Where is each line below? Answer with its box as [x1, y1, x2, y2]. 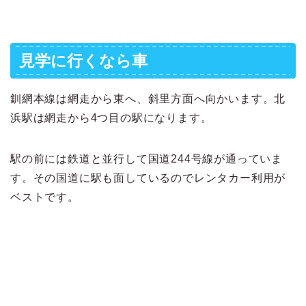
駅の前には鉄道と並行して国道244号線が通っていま [10, 153, 283, 165]
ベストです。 [10, 191, 79, 204]
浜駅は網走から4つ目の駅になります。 [10, 112, 212, 124]
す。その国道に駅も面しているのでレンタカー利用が [10, 172, 286, 184]
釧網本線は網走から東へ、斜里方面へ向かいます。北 [10, 93, 286, 105]
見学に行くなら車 [19, 52, 148, 70]
